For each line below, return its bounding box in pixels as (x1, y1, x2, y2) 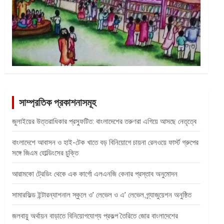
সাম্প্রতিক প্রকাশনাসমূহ (19, 96, 96, 108)
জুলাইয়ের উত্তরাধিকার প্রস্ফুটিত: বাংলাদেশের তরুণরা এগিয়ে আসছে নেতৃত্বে (12, 116, 197, 126)
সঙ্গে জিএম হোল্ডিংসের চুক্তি (12, 148, 79, 157)
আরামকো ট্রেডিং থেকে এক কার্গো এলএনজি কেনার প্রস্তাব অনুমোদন (12, 169, 178, 178)
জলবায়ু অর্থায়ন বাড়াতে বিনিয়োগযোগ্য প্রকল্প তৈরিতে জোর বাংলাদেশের (12, 211, 178, 220)
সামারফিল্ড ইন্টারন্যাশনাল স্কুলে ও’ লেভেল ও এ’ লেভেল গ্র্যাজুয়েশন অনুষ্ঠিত (12, 190, 192, 199)
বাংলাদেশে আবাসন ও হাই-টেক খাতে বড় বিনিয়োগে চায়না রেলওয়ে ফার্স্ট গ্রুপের (12, 137, 199, 147)
